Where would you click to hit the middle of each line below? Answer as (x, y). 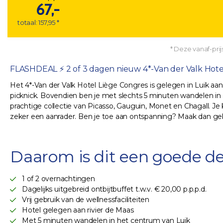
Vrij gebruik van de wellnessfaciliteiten (86, 200)
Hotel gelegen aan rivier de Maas (78, 210)
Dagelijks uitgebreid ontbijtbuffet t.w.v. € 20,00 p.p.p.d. (114, 189)
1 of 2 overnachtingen (58, 179)
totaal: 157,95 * (38, 23)
